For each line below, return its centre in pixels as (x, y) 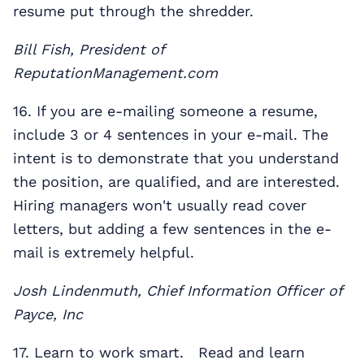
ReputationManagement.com (115, 72)
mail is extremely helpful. (104, 252)
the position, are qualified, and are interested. (176, 181)
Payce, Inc (48, 314)
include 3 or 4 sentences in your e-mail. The (171, 134)
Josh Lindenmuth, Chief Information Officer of (178, 290)
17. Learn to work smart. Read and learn (159, 352)
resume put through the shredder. (133, 11)
